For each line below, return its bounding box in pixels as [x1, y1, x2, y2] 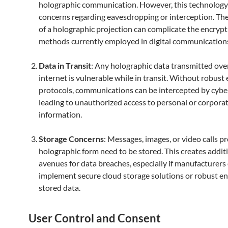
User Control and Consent [28, 211, 161, 225]
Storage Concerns [39, 134, 104, 144]
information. [39, 109, 82, 119]
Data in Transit [39, 61, 91, 70]
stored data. [39, 183, 80, 192]
